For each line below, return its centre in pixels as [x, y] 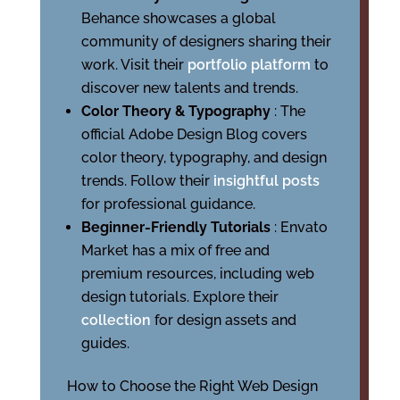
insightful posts [266, 181]
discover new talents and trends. [189, 88]
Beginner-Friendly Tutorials [177, 227]
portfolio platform [250, 65]
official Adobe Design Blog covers [194, 134]
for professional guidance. [168, 204]
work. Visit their [134, 65]
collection [117, 320]
